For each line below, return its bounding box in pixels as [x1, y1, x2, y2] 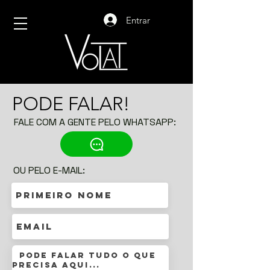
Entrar [126, 14, 151, 26]
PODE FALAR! [12, 93, 130, 115]
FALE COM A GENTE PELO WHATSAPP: [14, 116, 176, 128]
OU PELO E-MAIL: [13, 164, 85, 177]
